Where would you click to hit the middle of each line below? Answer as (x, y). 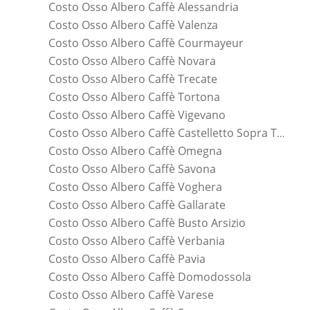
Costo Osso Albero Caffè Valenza (133, 25)
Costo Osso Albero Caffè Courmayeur (146, 43)
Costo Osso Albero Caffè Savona (132, 169)
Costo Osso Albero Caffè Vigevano (137, 115)
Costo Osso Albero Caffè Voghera (135, 187)
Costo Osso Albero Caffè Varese (131, 295)
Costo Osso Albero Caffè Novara (132, 61)
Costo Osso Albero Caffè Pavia (127, 259)
